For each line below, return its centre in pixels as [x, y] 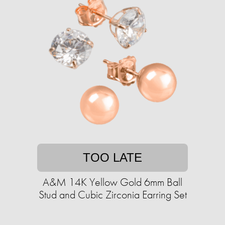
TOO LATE [113, 158]
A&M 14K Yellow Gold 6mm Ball [113, 182]
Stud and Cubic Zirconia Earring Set [113, 195]
